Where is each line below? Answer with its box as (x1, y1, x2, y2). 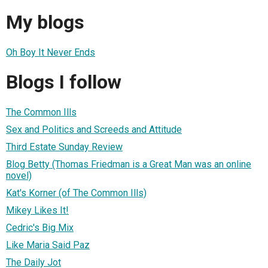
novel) (6, 169, 32, 181)
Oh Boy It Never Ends (6, 46, 95, 58)
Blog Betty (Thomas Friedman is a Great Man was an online (6, 158, 251, 170)
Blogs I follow (6, 71, 121, 94)
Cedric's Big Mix (6, 221, 74, 233)
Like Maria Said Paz (6, 239, 90, 251)
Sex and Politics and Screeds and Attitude (6, 123, 182, 135)
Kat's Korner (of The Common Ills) (6, 187, 147, 199)
